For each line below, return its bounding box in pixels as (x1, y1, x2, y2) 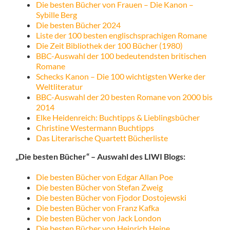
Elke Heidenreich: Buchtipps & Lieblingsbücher (35, 112, 200, 123)
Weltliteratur (35, 82, 83, 92)
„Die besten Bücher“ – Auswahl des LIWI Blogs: (15, 151, 185, 162)
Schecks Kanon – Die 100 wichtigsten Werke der (35, 71, 205, 82)
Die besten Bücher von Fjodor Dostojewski (35, 193, 186, 203)
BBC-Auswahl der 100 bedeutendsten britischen (35, 51, 206, 61)
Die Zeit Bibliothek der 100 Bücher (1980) (35, 41, 183, 51)
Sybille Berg (35, 10, 77, 20)
